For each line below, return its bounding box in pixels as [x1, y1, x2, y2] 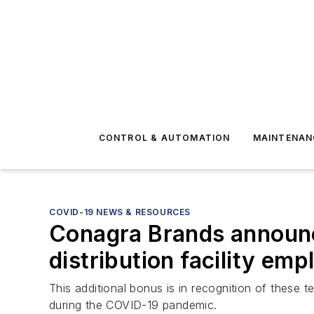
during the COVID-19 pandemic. [49, 298, 217, 312]
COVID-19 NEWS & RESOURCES [49, 207, 191, 217]
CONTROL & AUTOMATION [98, 132, 231, 143]
